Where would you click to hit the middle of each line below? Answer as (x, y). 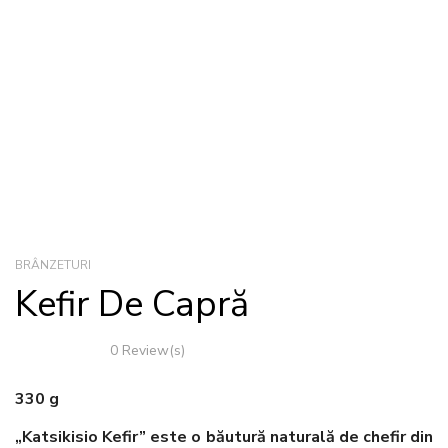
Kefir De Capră (132, 304)
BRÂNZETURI (53, 265)
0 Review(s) (147, 350)
